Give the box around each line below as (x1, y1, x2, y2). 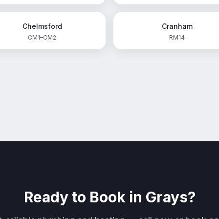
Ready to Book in (23, 188, 146, 206)
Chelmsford (22, 22, 62, 30)
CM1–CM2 (28, 34, 56, 41)
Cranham (161, 22, 193, 30)
